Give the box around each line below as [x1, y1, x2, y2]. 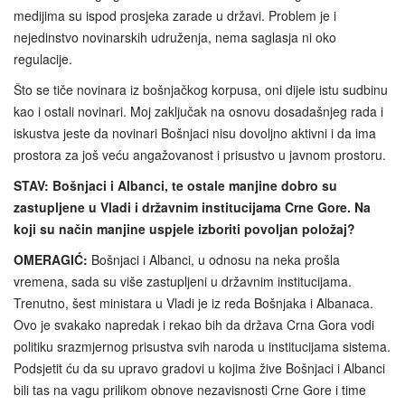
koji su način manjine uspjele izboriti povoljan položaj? [14, 219, 355, 238]
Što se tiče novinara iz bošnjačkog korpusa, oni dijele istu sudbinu [14, 80, 388, 99]
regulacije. [14, 49, 72, 68]
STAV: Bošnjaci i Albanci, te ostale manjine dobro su [14, 175, 337, 194]
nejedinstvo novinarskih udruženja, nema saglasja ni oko [14, 27, 336, 46]
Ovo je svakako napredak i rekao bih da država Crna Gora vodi [14, 315, 374, 334]
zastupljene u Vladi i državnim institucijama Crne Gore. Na [14, 197, 371, 216]
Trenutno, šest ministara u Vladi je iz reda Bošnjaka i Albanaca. [14, 293, 373, 312]
